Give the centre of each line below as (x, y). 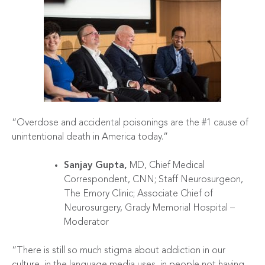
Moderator (86, 222)
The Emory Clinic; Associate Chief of (138, 194)
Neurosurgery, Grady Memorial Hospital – (149, 208)
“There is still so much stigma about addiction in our (119, 251)
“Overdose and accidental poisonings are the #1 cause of (130, 123)
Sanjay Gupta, (96, 165)
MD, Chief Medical (166, 165)
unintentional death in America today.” (90, 137)
